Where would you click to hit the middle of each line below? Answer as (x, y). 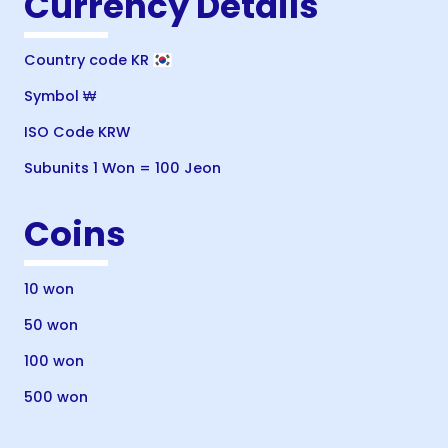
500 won (56, 396)
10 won (49, 288)
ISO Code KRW (77, 132)
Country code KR (88, 60)
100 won (54, 360)
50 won (51, 324)
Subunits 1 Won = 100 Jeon (122, 168)
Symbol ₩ (60, 96)
